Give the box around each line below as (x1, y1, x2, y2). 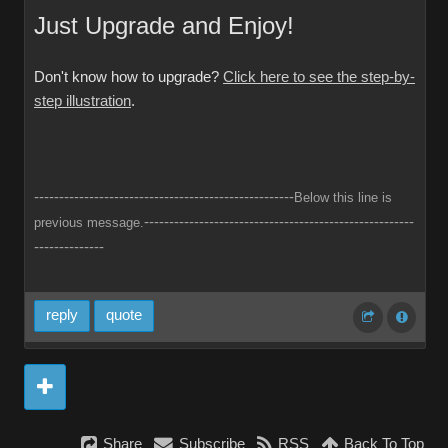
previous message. (34, 215, 144, 230)
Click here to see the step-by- (223, 69, 415, 85)
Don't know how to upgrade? (34, 69, 223, 85)
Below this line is (294, 190, 392, 205)
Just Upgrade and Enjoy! (34, 12, 294, 39)
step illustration (34, 93, 131, 109)
